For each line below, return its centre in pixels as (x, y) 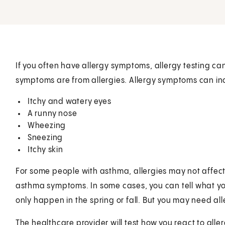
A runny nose (52, 114)
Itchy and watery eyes (69, 101)
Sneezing (45, 138)
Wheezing (47, 126)
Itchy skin (45, 150)
